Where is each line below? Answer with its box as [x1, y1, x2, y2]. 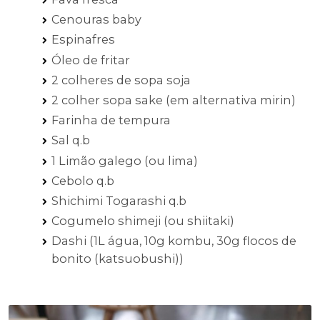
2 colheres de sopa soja [51, 72, 191, 87]
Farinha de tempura [51, 113, 171, 128]
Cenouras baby [51, 12, 141, 27]
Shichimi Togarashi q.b [51, 193, 186, 208]
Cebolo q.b [51, 173, 114, 188]
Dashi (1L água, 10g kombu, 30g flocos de [51, 234, 296, 249]
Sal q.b [51, 133, 90, 148]
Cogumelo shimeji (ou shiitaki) [51, 214, 234, 229]
